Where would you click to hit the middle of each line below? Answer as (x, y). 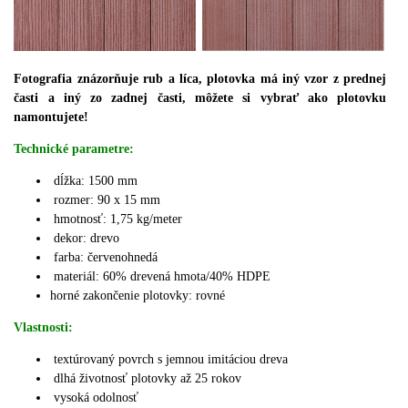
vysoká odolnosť (95, 397)
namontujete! (51, 117)
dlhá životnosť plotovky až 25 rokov (148, 378)
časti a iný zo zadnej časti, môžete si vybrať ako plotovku (200, 97)
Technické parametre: (74, 148)
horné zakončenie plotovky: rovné (138, 295)
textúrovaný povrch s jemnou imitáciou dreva (171, 359)
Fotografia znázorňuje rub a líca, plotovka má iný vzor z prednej (200, 78)
